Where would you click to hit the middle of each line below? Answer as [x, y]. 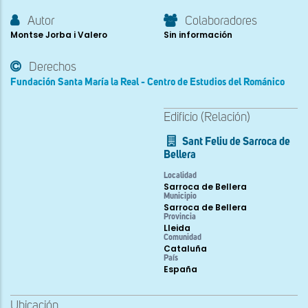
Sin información [198, 35]
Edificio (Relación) [207, 118]
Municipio [180, 197]
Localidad [180, 176]
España [180, 269]
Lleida [177, 228]
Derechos [53, 68]
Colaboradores [221, 22]
